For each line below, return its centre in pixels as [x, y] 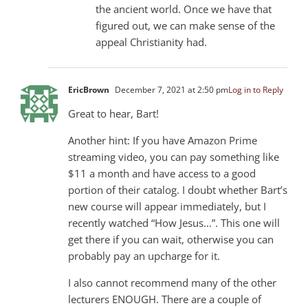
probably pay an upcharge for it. [144, 255]
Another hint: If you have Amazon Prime [163, 140]
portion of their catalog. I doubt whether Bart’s [178, 189]
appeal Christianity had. [151, 42]
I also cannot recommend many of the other [172, 282]
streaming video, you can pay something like [174, 156]
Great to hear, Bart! [113, 113]
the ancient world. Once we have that [184, 9]
